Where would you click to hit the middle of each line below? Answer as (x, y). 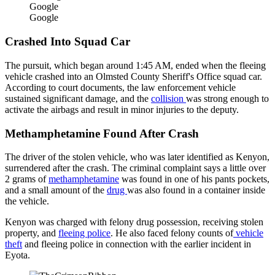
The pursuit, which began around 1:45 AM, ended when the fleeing (135, 65)
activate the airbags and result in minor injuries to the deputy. (122, 109)
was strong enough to (227, 98)
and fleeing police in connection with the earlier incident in (137, 244)
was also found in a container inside (196, 190)
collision (168, 98)
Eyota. (17, 255)
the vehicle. (27, 201)
